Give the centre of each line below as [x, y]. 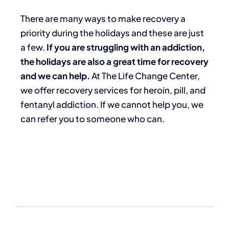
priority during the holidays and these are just [112, 33]
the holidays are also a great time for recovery [114, 62]
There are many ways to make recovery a [103, 19]
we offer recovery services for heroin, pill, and [113, 90]
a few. [33, 47]
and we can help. [55, 76]
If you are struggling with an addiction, [126, 47]
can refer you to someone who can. [93, 119]
